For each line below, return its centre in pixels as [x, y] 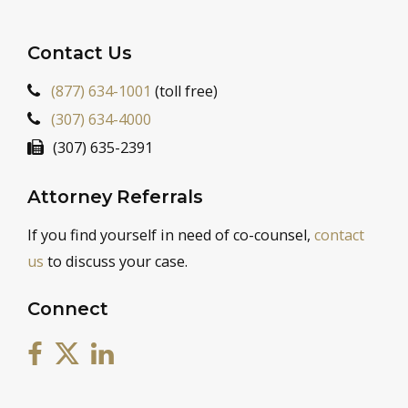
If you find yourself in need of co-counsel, [171, 235]
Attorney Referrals [115, 197]
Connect [68, 309]
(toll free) [184, 92]
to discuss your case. [116, 262]
